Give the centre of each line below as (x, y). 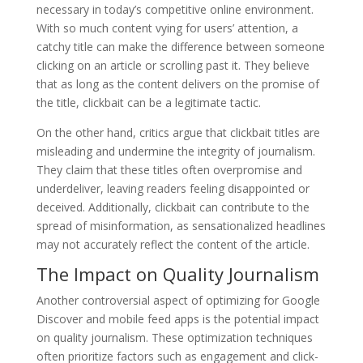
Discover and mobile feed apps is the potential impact (177, 318)
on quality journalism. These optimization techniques (174, 337)
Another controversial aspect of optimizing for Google (178, 300)
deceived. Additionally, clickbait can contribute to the (173, 207)
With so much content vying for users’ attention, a (167, 28)
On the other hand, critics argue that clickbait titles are (178, 132)
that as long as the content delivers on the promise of (177, 83)
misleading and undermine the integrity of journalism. (175, 151)
